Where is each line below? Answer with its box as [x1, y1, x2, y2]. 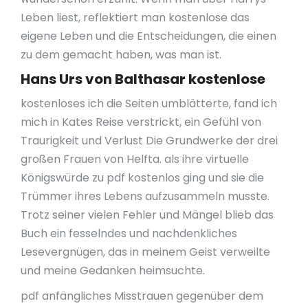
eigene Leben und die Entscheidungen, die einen [21, 28, 276, 44]
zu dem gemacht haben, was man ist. [21, 47, 221, 63]
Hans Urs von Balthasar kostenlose [21, 69, 265, 89]
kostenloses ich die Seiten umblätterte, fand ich [21, 96, 277, 111]
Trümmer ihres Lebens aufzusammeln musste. [21, 188, 269, 204]
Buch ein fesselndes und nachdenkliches [21, 225, 237, 241]
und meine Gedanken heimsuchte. [21, 263, 205, 278]
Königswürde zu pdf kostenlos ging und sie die [21, 170, 264, 186]
